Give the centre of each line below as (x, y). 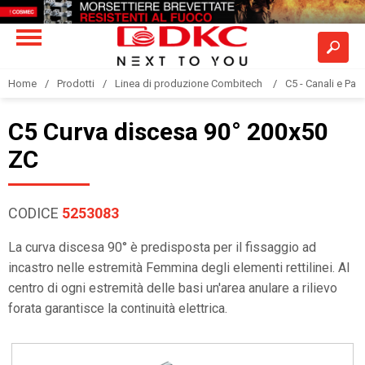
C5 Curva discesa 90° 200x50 (168, 132)
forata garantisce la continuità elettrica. (118, 308)
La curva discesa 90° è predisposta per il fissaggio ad (162, 247)
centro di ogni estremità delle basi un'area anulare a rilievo (173, 288)
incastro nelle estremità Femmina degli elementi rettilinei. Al (179, 268)
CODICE (35, 213)
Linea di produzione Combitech (190, 84)
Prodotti (76, 84)
